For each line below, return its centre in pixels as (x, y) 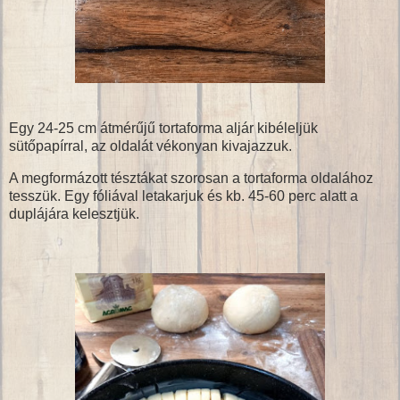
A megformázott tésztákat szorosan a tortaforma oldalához (191, 179)
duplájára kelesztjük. (74, 214)
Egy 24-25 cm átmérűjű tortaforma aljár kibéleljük (163, 129)
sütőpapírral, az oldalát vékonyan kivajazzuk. (150, 146)
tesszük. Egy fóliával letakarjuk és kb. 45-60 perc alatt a (183, 196)
